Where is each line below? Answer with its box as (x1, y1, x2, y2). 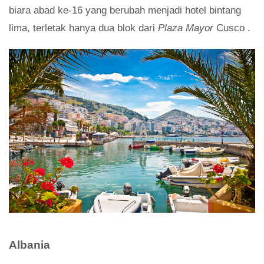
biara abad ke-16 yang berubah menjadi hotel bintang (9, 4, 241, 16)
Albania (9, 239, 50, 252)
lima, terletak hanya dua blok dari (9, 22, 158, 34)
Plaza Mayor (158, 22, 213, 34)
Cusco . (213, 22, 250, 34)
